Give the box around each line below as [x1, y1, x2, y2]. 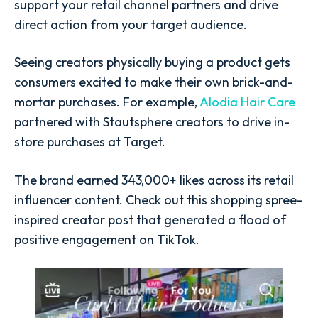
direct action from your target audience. [14, 16, 247, 33]
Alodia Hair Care [199, 94, 295, 111]
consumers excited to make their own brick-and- [14, 74, 293, 91]
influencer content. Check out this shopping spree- [14, 191, 302, 208]
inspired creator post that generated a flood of [14, 211, 286, 228]
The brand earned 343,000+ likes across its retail [14, 171, 294, 188]
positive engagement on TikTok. [14, 231, 199, 248]
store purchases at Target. [14, 133, 165, 150]
